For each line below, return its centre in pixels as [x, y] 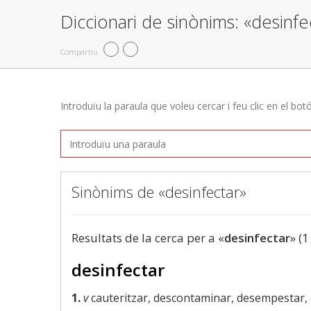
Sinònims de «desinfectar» [159, 192]
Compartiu [79, 51]
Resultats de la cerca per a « [148, 238]
